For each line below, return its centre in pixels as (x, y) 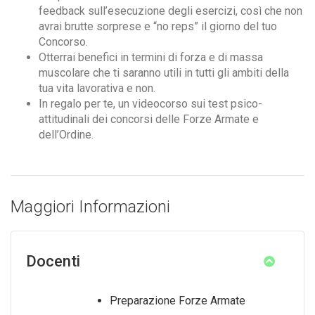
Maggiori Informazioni (90, 207)
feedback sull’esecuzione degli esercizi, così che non (171, 11)
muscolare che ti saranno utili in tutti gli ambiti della (164, 73)
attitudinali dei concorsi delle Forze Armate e (149, 119)
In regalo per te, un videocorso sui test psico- (150, 104)
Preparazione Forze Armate (178, 301)
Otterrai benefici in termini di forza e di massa (151, 57)
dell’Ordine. (66, 135)
